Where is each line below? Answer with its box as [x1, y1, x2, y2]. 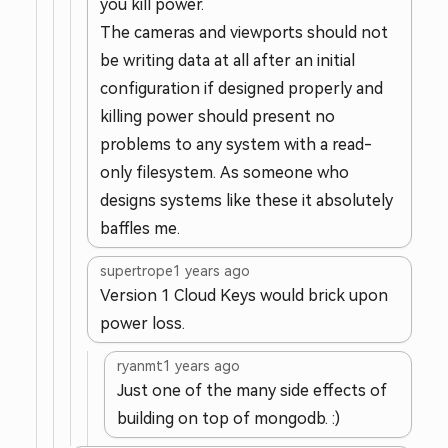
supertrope [100, 263, 173, 279]
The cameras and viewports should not [100, 24, 388, 41]
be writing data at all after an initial [100, 52, 355, 69]
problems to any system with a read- [100, 136, 372, 153]
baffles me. [100, 220, 180, 237]
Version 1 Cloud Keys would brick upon [100, 287, 388, 304]
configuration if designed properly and [100, 80, 383, 97]
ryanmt [117, 358, 163, 374]
